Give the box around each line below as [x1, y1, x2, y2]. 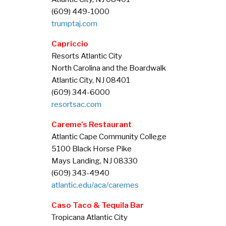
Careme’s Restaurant [51, 120, 132, 130]
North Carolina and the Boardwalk [51, 63, 166, 73]
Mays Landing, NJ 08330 [51, 156, 138, 166]
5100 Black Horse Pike [51, 144, 132, 154]
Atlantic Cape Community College [51, 132, 166, 142]
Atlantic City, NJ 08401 [51, 75, 130, 85]
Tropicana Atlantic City [51, 212, 128, 222]
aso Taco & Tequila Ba [57, 200, 140, 210]
